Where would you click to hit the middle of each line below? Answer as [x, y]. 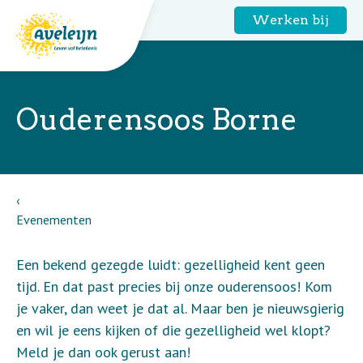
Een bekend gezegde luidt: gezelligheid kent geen [171, 265]
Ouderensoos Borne [157, 120]
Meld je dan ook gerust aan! [103, 352]
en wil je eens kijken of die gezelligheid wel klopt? [173, 330]
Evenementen [54, 220]
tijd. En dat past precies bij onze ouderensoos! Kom [174, 286]
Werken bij [290, 20]
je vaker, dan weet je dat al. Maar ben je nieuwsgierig [180, 308]
